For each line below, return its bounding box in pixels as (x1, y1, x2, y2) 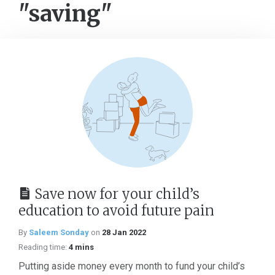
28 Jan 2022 (102, 228, 146, 237)
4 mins (69, 242, 94, 252)
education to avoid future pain (18, 202, 214, 219)
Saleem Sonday (29, 228, 89, 237)
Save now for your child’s (34, 185, 199, 203)
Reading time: (18, 242, 67, 252)
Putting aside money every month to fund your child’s (18, 260, 245, 272)
